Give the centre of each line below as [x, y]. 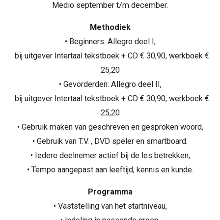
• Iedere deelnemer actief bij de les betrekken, [110, 156]
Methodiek [110, 27]
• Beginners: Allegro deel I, [110, 42]
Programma [110, 192]
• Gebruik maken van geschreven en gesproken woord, [110, 127]
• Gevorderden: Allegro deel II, [110, 84]
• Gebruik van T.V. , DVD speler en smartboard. [110, 141]
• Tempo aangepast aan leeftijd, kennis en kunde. [110, 170]
